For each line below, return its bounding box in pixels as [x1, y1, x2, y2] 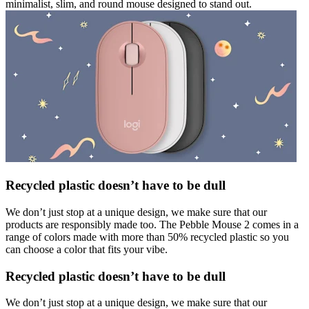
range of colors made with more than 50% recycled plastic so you [6, 230, 289, 243]
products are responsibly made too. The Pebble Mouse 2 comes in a [6, 218, 299, 230]
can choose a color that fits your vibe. [6, 243, 168, 255]
